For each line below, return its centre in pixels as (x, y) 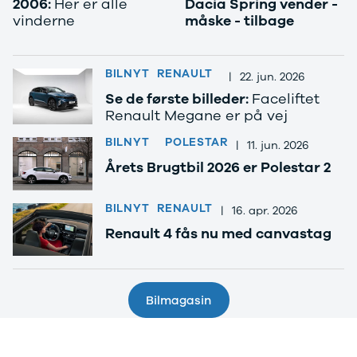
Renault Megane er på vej (196, 116)
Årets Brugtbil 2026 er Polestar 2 (218, 168)
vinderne (44, 21)
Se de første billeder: (178, 99)
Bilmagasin (178, 300)
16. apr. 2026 (265, 211)
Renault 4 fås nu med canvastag (218, 233)
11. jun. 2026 (278, 145)
